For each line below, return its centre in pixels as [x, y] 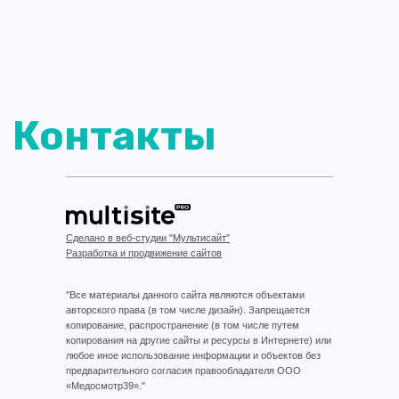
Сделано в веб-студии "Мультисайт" [148, 238]
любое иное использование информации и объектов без [193, 355]
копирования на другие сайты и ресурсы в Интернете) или [199, 340]
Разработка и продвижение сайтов [144, 253]
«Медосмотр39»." [106, 386]
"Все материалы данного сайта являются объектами [185, 295]
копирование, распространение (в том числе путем [183, 325]
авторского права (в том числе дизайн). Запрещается [188, 310]
